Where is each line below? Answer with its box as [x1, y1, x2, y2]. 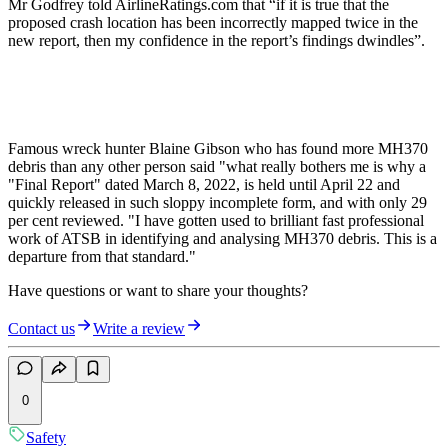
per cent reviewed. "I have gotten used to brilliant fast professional [8, 212, 424, 230]
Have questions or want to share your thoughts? [8, 282, 308, 300]
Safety [26, 428, 66, 446]
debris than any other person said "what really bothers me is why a [8, 158, 426, 176]
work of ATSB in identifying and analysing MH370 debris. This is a [8, 230, 437, 248]
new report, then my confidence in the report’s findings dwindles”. [8, 32, 425, 50]
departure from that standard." [8, 248, 228, 266]
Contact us [8, 320, 75, 338]
